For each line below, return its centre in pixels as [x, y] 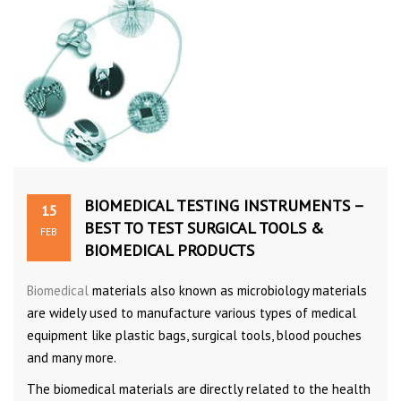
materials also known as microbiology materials [228, 290]
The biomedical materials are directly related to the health [199, 388]
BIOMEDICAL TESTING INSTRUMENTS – [224, 205]
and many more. [73, 357]
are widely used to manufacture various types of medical [192, 312]
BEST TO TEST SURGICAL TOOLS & [204, 227]
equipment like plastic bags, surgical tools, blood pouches [194, 335]
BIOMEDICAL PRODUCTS [169, 250]
